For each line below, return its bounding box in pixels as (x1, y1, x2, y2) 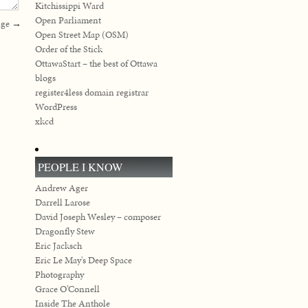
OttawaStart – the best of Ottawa (35, 57, 157, 70)
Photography (35, 268, 84, 281)
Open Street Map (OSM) (35, 28, 129, 41)
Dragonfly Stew (35, 225, 95, 238)
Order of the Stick (35, 43, 102, 56)
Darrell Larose (35, 196, 90, 209)
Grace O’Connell (35, 283, 100, 296)
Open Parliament (35, 14, 101, 27)
